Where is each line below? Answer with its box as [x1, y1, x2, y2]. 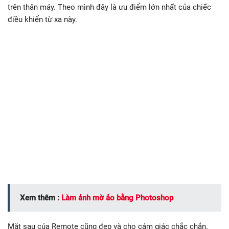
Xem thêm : [20, 193, 61, 203]
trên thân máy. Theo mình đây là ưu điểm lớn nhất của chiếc [8, 3, 211, 12]
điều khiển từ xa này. [8, 15, 77, 24]
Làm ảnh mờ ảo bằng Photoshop [61, 193, 173, 203]
